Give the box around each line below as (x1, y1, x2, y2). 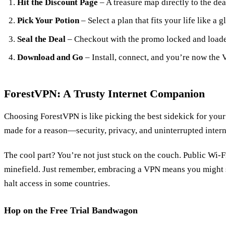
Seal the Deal (17, 34, 66, 44)
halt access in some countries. (4, 179, 110, 189)
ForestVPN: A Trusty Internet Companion (4, 87, 205, 100)
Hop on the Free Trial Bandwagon (4, 205, 138, 216)
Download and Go (17, 52, 83, 63)
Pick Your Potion (17, 16, 79, 26)
